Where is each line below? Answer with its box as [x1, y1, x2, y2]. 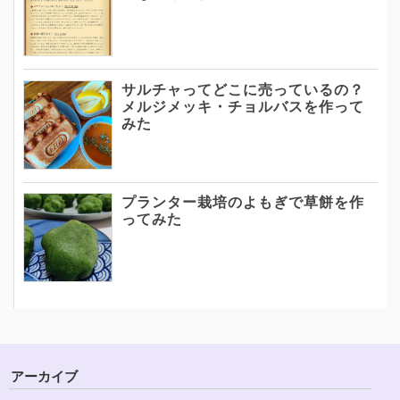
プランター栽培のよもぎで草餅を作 [121, 190, 364, 212]
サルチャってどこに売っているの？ [121, 78, 364, 99]
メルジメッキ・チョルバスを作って [121, 95, 364, 116]
